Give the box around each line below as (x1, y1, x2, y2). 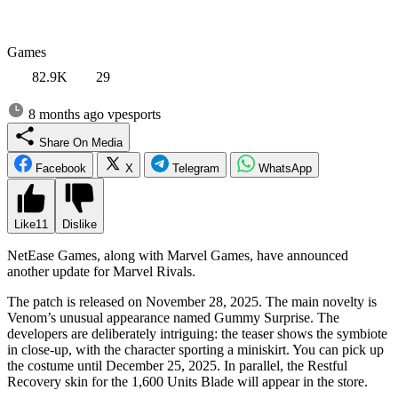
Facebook (36, 161, 86, 175)
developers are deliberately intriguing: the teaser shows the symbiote (7, 325, 387, 341)
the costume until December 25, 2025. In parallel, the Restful (7, 357, 347, 373)
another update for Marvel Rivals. (7, 263, 195, 279)
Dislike (62, 217, 97, 231)
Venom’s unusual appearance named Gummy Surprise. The (7, 309, 339, 325)
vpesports (107, 106, 161, 122)
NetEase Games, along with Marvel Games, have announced (7, 247, 348, 263)
